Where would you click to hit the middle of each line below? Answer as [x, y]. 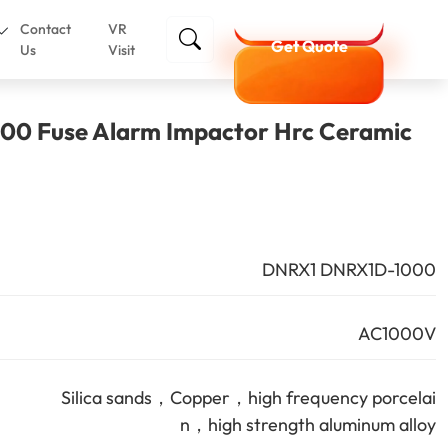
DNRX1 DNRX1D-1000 [349, 269]
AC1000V [397, 333]
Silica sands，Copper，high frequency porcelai [248, 397]
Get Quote [309, 45]
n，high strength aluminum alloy [308, 424]
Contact [45, 29]
